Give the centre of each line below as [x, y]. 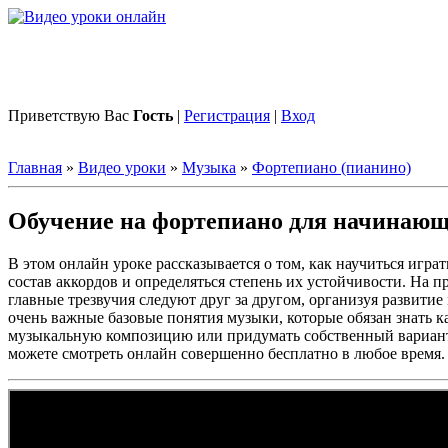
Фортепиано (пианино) [331, 167]
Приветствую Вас [70, 115]
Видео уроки [122, 167]
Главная [35, 167]
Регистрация [227, 115]
